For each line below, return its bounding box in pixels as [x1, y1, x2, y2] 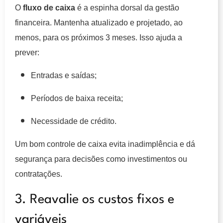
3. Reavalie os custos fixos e [15, 193, 174, 206]
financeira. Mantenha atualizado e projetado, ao [15, 18, 183, 27]
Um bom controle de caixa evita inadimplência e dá [15, 139, 195, 148]
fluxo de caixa [23, 3, 75, 12]
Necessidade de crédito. [31, 116, 116, 125]
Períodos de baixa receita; [31, 94, 123, 103]
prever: [15, 48, 39, 57]
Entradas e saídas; [31, 71, 97, 80]
